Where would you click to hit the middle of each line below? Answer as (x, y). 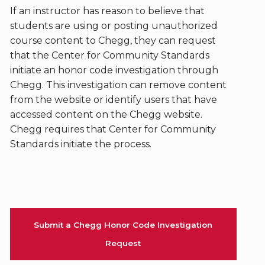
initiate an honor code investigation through (114, 70)
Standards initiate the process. (80, 144)
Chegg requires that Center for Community (113, 129)
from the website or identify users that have (113, 100)
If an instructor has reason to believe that (107, 11)
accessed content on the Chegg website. (106, 114)
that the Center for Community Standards (109, 55)
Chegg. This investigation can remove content (118, 85)
